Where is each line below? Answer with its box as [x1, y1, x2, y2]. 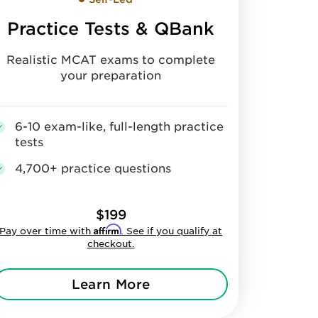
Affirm [94, 224, 121, 235]
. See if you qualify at [121, 226, 222, 236]
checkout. [87, 238, 135, 249]
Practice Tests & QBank [7, 18, 214, 39]
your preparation [60, 69, 161, 82]
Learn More [71, 277, 150, 292]
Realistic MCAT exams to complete [6, 53, 215, 67]
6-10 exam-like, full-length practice [15, 120, 224, 133]
